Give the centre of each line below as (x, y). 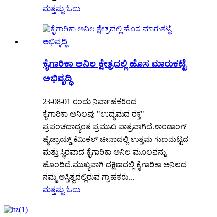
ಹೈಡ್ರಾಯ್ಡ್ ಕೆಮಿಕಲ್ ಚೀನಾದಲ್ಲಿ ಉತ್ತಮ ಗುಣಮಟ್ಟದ (116, 139)
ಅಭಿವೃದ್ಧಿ (57, 78)
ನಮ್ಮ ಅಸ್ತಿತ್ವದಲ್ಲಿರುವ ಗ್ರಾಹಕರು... (88, 177)
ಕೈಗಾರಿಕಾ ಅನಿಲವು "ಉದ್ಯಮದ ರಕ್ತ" (93, 114)
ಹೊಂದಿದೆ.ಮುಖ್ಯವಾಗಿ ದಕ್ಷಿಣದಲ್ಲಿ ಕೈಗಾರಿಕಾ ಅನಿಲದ (115, 164)
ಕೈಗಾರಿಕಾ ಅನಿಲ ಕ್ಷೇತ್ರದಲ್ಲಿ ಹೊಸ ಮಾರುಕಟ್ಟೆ (114, 64)
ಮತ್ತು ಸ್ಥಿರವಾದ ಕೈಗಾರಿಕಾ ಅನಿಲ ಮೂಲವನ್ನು (104, 152)
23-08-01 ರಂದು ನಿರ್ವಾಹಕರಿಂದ (90, 101)
